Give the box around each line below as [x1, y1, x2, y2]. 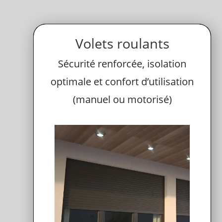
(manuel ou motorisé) [72, 92, 172, 106]
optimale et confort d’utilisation [51, 74, 194, 88]
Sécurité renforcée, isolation [58, 56, 187, 70]
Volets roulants [75, 34, 169, 53]
